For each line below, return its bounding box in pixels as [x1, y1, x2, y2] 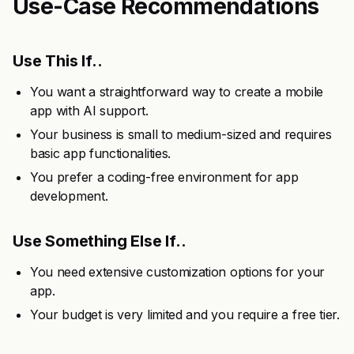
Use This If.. [13, 51, 103, 70]
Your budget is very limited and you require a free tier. [30, 307, 340, 322]
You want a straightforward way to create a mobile [30, 84, 323, 100]
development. [30, 188, 108, 204]
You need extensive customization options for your [30, 264, 325, 280]
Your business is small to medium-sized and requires [30, 126, 332, 142]
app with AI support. [30, 103, 149, 119]
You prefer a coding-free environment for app [30, 169, 299, 185]
